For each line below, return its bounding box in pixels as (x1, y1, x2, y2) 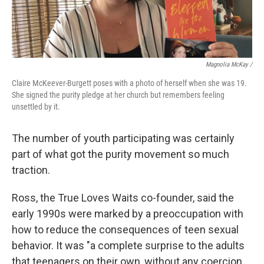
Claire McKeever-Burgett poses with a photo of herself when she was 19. (12, 78, 247, 88)
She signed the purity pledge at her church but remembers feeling (12, 90, 225, 100)
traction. (12, 164, 50, 176)
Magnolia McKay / (206, 61, 252, 68)
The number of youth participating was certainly (12, 132, 235, 144)
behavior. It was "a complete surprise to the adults (12, 239, 245, 252)
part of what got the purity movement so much (12, 148, 229, 160)
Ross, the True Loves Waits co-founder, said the (12, 192, 234, 204)
